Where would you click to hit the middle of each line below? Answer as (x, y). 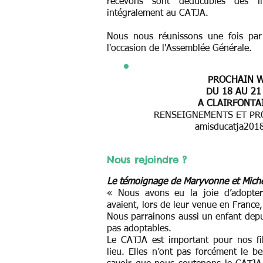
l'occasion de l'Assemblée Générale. (179, 49)
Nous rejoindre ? (147, 160)
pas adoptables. (142, 229)
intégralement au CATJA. (158, 14)
